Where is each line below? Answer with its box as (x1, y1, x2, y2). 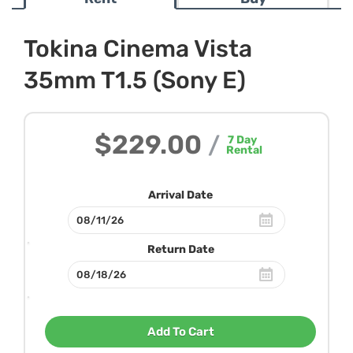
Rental (226, 143, 262, 157)
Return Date (147, 243, 214, 256)
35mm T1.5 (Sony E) (24, 66, 246, 95)
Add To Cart (147, 325, 214, 339)
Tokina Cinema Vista (24, 35, 252, 63)
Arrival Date (148, 188, 213, 202)
